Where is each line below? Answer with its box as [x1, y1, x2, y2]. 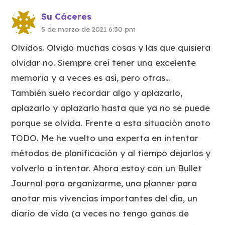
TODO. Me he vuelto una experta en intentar [11, 133, 199, 144]
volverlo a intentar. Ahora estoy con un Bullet [11, 163, 202, 174]
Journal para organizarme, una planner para [11, 178, 197, 189]
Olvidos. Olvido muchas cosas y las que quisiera [11, 42, 211, 53]
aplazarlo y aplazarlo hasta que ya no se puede [11, 102, 210, 114]
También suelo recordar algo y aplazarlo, [11, 87, 183, 98]
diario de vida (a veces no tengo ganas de [11, 208, 189, 219]
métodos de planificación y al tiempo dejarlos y [11, 148, 211, 159]
